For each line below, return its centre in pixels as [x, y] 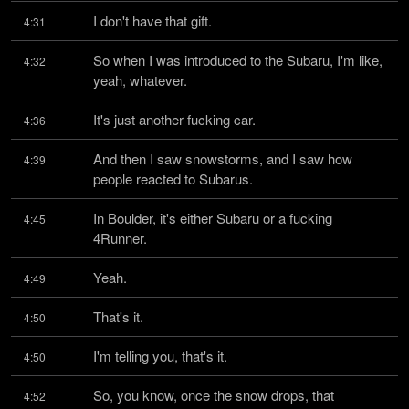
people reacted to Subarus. [173, 178]
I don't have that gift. [152, 21]
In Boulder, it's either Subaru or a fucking [213, 218]
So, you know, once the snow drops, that [214, 395]
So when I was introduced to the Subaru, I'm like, [238, 60]
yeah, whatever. [140, 80]
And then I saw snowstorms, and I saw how [223, 158]
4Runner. [120, 238]
